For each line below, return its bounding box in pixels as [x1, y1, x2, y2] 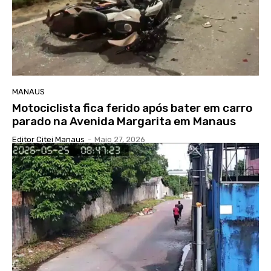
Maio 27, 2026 [94, 134, 145, 144]
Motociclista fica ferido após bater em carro [12, 100, 252, 115]
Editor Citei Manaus [12, 134, 85, 144]
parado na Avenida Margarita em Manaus [12, 114, 236, 128]
